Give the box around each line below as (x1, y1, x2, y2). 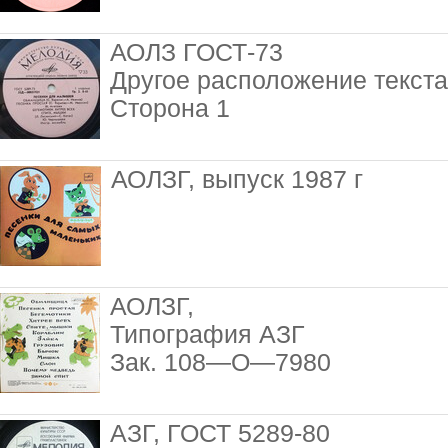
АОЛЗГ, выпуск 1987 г (111, 166, 363, 193)
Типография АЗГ (110, 321, 305, 348)
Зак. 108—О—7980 (110, 349, 331, 376)
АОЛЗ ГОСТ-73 (110, 39, 283, 66)
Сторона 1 (110, 95, 230, 122)
